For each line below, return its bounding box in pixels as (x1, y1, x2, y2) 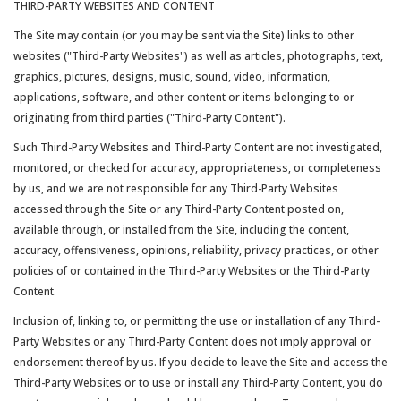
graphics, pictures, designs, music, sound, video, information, (13, 69, 330, 84)
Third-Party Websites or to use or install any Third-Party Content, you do (13, 375, 383, 390)
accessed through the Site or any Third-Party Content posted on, (13, 201, 344, 217)
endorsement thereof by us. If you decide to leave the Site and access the (13, 354, 388, 370)
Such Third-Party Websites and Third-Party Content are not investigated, (13, 140, 382, 155)
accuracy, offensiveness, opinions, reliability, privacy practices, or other (13, 243, 379, 258)
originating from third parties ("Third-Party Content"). (13, 110, 286, 125)
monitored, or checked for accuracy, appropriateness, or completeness (13, 160, 381, 175)
